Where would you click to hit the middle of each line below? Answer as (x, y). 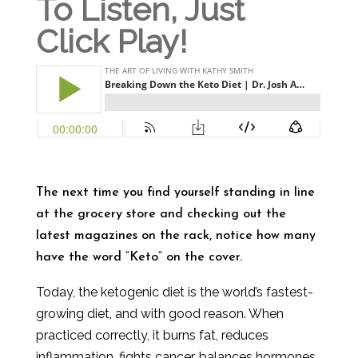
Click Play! (111, 41)
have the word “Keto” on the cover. (139, 257)
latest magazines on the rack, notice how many (175, 236)
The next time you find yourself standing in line (175, 193)
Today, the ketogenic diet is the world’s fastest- (174, 292)
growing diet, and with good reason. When (159, 314)
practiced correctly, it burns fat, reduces (152, 335)
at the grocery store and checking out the (161, 214)
